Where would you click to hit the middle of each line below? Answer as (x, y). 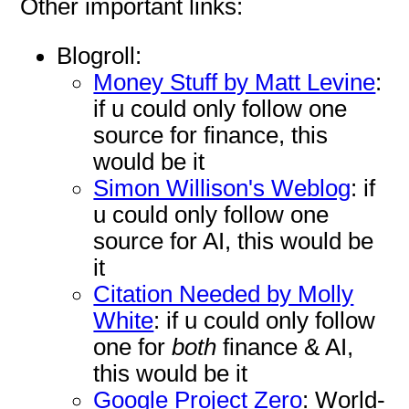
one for (133, 347)
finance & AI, (285, 347)
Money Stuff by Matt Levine (235, 83)
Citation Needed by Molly (224, 294)
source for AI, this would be (234, 241)
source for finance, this (211, 136)
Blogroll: (100, 56)
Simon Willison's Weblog (222, 189)
